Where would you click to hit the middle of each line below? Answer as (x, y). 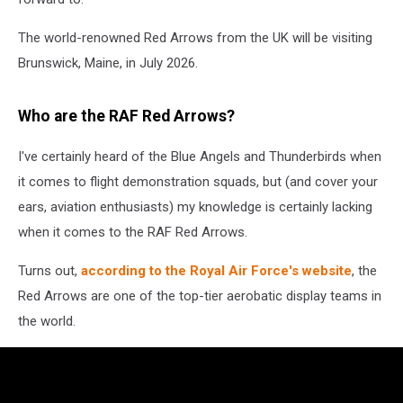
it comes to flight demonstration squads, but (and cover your (198, 181)
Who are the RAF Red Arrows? (126, 116)
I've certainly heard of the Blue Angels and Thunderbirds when (200, 156)
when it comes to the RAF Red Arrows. (133, 232)
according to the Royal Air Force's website (216, 270)
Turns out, (49, 270)
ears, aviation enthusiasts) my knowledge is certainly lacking (195, 206)
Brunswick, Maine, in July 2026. (108, 63)
